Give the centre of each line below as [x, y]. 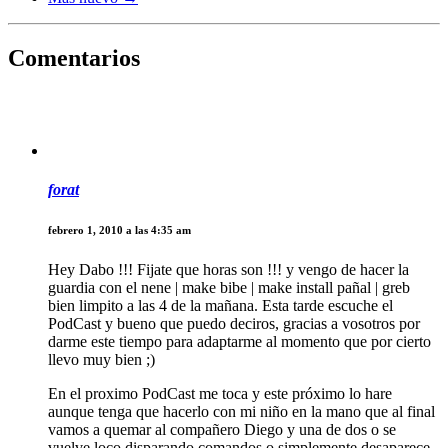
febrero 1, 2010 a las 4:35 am [119, 230]
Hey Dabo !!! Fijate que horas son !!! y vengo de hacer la [228, 269]
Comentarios [74, 57]
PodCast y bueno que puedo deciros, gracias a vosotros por [234, 323]
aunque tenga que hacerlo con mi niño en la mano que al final [241, 411]
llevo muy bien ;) [101, 359]
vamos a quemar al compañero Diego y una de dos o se [222, 429]
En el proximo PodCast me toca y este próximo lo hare [220, 393]
